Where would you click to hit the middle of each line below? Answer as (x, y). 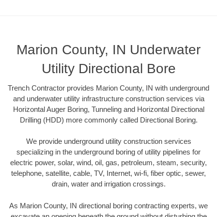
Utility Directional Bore (108, 68)
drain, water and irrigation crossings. (108, 184)
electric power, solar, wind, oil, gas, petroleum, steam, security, (108, 163)
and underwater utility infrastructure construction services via (108, 98)
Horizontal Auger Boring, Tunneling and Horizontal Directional (108, 109)
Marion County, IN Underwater (108, 49)
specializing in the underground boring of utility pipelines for (108, 152)
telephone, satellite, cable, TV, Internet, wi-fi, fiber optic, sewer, (108, 173)
